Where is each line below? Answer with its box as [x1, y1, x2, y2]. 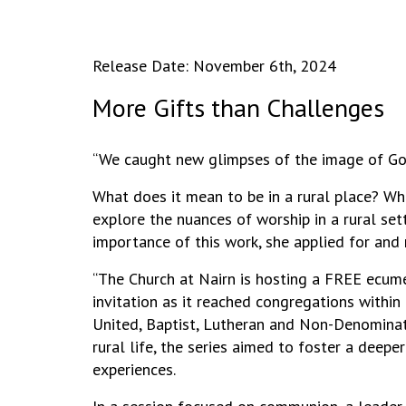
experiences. [92, 358, 176, 380]
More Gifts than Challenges [92, 90, 384, 124]
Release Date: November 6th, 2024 [92, 54, 336, 76]
